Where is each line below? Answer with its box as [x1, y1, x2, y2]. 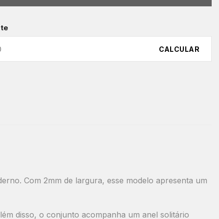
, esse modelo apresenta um [102, 175, 207, 185]
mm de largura [48, 175, 102, 185]
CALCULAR [158, 44, 199, 53]
